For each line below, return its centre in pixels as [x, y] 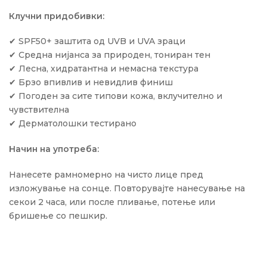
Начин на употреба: [54, 149]
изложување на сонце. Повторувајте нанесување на [127, 188]
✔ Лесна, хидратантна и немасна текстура [104, 69]
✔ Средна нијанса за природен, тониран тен [110, 55]
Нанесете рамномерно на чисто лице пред [106, 174]
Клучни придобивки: [57, 16]
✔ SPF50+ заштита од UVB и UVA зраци [97, 41]
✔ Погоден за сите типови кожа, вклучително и [116, 96]
